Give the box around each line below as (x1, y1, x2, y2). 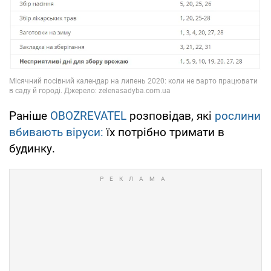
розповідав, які (126, 108, 215, 123)
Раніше (9, 108, 50, 123)
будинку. (9, 141, 55, 155)
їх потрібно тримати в (103, 125, 224, 139)
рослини (215, 108, 261, 123)
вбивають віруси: (9, 125, 103, 139)
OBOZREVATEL (50, 108, 126, 123)
